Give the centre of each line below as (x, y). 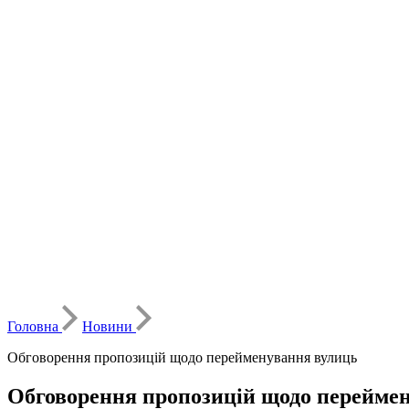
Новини (109, 327)
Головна (35, 327)
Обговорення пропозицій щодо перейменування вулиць (182, 358)
